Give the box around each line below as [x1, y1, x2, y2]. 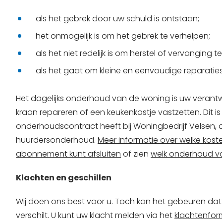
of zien [121, 148, 151, 160]
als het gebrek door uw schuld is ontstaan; [36, 13, 199, 25]
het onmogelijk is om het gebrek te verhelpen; [36, 30, 210, 42]
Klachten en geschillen [16, 172, 111, 184]
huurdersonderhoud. [16, 134, 98, 146]
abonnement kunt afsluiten [16, 148, 121, 160]
